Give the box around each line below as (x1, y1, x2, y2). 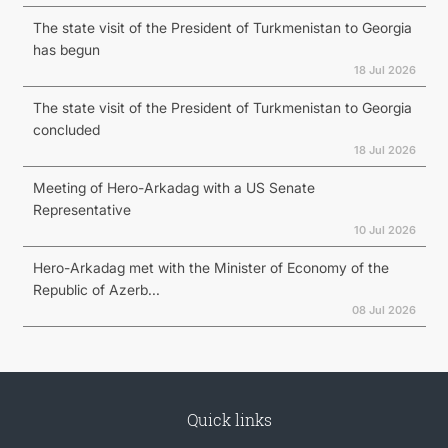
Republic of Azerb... (32, 281, 160, 298)
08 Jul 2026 (351, 303, 416, 317)
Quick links (186, 409, 272, 430)
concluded (32, 121, 100, 138)
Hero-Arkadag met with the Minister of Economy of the (32, 259, 389, 276)
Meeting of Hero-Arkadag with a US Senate (32, 179, 315, 196)
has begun (32, 41, 100, 58)
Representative (32, 201, 131, 218)
